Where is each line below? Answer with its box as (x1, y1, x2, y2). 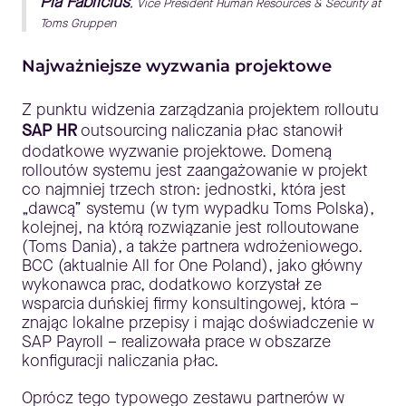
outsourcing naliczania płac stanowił (77, 120, 343, 142)
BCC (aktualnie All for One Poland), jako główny (22, 255, 362, 277)
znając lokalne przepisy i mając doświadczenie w (22, 312, 374, 334)
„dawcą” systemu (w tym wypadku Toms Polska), (22, 198, 374, 220)
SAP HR (22, 120, 77, 142)
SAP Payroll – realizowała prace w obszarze (22, 331, 331, 353)
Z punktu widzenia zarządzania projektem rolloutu (22, 99, 379, 121)
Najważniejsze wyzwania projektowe (22, 56, 332, 77)
